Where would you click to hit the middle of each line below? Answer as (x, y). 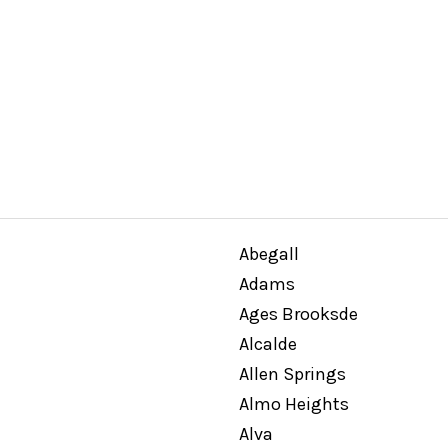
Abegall (268, 254)
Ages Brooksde (298, 314)
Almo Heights (293, 404)
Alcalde (267, 344)
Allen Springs (292, 374)
